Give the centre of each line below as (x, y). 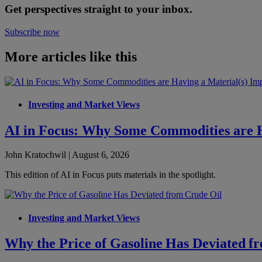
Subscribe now (32, 32)
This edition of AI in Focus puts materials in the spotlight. (110, 175)
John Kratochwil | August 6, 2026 (67, 155)
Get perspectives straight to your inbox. (99, 9)
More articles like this (71, 57)
